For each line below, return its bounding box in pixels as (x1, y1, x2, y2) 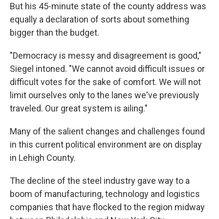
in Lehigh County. (10, 153, 76, 163)
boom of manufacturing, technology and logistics (10, 189, 200, 199)
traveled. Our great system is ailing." (10, 103, 148, 113)
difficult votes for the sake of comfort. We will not (10, 77, 201, 87)
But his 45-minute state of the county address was (10, 1, 206, 11)
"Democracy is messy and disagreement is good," (10, 50, 201, 61)
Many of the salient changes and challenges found (10, 126, 205, 136)
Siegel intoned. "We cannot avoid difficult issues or (10, 64, 205, 74)
